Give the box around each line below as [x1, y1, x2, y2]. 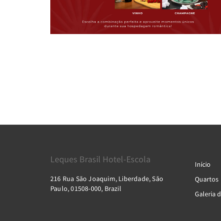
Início [194, 160, 211, 169]
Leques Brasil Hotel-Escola [50, 153, 150, 165]
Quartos [194, 175, 219, 184]
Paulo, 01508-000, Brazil [50, 184, 121, 193]
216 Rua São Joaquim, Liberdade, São [50, 174, 163, 183]
